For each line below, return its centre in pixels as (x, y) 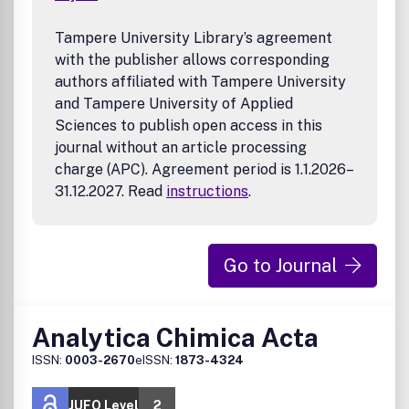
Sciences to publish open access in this (189, 126)
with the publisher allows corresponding (192, 60)
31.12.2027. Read (110, 191)
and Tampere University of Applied (174, 104)
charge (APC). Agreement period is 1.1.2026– (204, 169)
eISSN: (155, 360)
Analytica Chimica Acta (175, 337)
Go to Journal (281, 266)
